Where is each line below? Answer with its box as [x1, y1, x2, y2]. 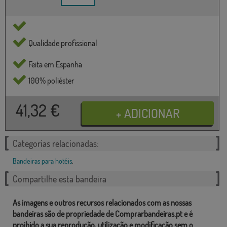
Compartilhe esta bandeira [13, 173, 106, 184]
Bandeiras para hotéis [13, 156, 72, 165]
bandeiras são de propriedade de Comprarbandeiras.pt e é [13, 208, 193, 219]
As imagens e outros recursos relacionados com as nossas [13, 197, 192, 208]
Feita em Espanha [28, 59, 82, 69]
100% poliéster [28, 75, 74, 86]
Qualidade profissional [28, 37, 97, 48]
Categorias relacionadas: [13, 137, 99, 149]
